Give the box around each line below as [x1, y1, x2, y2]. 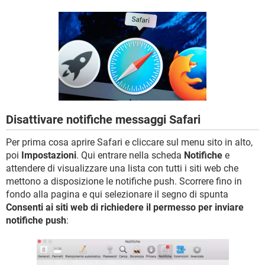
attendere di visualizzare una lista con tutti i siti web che [6, 163, 238, 174]
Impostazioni [21, 150, 76, 161]
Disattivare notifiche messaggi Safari [6, 112, 201, 127]
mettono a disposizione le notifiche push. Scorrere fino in [6, 176, 242, 187]
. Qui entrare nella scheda [76, 150, 184, 161]
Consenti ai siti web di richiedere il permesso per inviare [6, 202, 244, 213]
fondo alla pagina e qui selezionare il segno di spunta [6, 189, 228, 200]
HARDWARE [12, 20, 51, 28]
